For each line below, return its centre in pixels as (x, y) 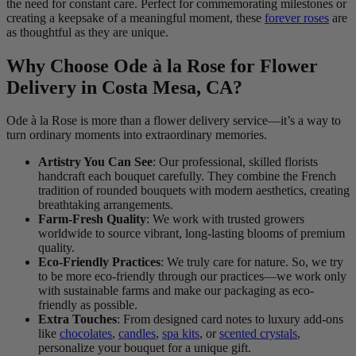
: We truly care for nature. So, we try (252, 262)
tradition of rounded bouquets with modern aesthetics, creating (194, 191)
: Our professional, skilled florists (235, 162)
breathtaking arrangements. (106, 205)
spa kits (181, 334)
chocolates (86, 334)
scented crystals (258, 334)
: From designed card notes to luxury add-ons (230, 319)
